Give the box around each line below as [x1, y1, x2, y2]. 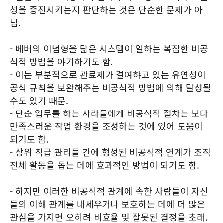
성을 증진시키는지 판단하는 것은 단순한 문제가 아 [10, 3, 203, 16]
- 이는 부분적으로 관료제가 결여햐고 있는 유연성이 [10, 68, 206, 81]
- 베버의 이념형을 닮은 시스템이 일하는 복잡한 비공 [10, 42, 208, 55]
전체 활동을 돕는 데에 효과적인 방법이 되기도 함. [10, 158, 199, 171]
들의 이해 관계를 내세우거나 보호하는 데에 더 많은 [10, 197, 205, 210]
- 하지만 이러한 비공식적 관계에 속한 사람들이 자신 [10, 184, 208, 197]
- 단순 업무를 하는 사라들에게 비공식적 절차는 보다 [10, 107, 208, 119]
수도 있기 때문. [10, 94, 68, 107]
